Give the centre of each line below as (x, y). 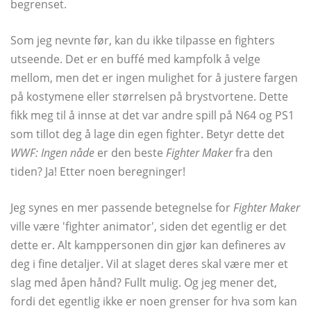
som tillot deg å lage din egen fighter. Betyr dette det (148, 134)
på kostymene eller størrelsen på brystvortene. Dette (149, 96)
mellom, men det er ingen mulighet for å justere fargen (154, 77)
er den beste (130, 152)
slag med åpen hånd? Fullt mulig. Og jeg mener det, (144, 282)
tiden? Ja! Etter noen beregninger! (98, 171)
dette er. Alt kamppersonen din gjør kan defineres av (148, 245)
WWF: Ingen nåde (52, 152)
